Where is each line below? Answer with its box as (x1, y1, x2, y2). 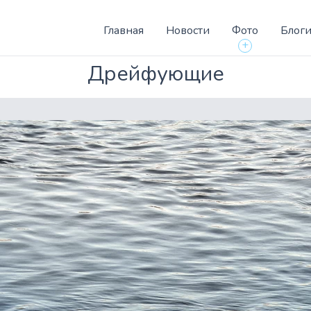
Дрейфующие (87, 60, 224, 88)
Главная (103, 23, 144, 38)
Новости (166, 23, 210, 38)
